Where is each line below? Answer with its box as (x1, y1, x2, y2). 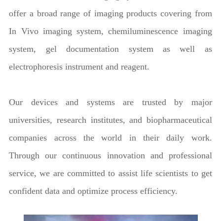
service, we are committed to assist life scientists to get (9, 168, 212, 178)
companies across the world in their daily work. (9, 132, 212, 143)
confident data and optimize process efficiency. (9, 185, 181, 196)
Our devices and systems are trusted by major (9, 97, 212, 107)
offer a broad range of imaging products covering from (9, 8, 212, 18)
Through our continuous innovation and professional (9, 150, 212, 160)
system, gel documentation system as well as (9, 43, 212, 54)
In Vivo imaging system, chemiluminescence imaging (9, 26, 212, 36)
